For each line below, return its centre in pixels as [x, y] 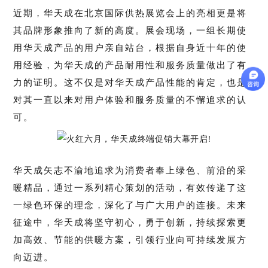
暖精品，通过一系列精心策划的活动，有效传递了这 [130, 187]
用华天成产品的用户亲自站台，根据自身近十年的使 [130, 47]
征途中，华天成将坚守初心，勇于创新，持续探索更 [130, 222]
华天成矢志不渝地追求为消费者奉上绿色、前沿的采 [130, 170]
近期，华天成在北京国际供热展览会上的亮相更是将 [130, 13]
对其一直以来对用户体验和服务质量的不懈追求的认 [130, 99]
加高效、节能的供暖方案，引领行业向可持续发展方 [130, 239]
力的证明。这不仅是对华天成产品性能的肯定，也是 [130, 82]
